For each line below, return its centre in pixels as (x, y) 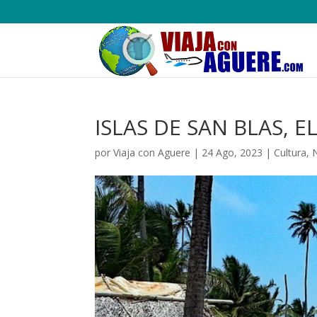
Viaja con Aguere (152, 152)
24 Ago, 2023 (232, 152)
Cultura (290, 152)
